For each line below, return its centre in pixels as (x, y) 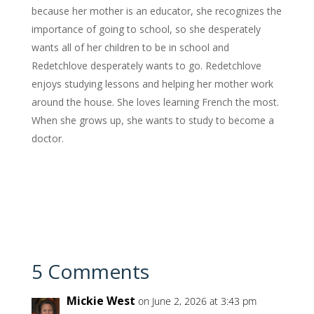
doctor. (47, 139)
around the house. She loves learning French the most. (155, 102)
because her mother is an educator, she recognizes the (156, 11)
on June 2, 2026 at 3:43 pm (197, 301)
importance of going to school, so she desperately (146, 29)
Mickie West (101, 301)
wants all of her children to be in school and (130, 48)
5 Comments (90, 272)
